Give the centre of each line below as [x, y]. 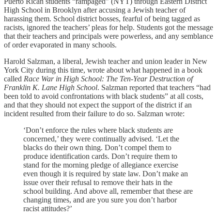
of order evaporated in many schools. [60, 45]
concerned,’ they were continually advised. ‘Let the [101, 139]
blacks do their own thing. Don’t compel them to [97, 147]
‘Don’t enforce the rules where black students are [98, 130]
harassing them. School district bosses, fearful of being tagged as [102, 18]
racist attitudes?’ [48, 208]
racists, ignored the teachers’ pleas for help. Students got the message [108, 27]
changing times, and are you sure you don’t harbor [100, 200]
